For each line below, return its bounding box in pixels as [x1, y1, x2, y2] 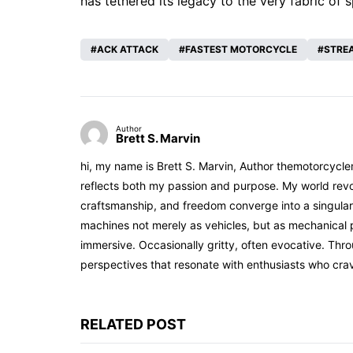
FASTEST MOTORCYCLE [185, 43, 297, 56]
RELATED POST [80, 316, 186, 333]
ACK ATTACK [97, 43, 158, 56]
